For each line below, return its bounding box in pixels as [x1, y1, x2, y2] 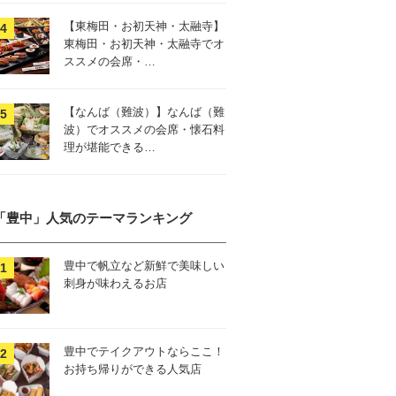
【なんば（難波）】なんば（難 [64, 105, 225, 118]
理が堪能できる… [64, 141, 156, 154]
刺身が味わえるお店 [64, 277, 167, 290]
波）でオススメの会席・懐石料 [64, 123, 225, 136]
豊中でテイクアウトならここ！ [64, 345, 225, 358]
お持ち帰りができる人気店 [64, 362, 202, 376]
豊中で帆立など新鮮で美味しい [64, 259, 225, 272]
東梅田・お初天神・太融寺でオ [64, 37, 225, 50]
